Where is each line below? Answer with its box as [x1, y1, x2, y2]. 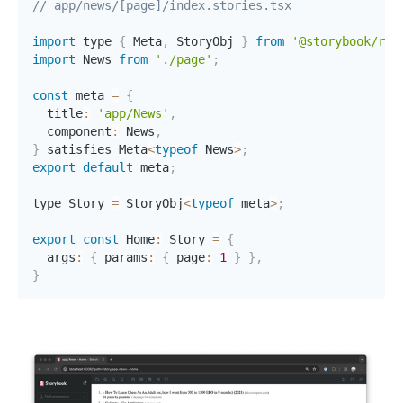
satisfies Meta [40, 141, 148, 157]
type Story [32, 195, 112, 210]
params [97, 249, 148, 264]
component [32, 123, 112, 139]
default [83, 159, 133, 175]
